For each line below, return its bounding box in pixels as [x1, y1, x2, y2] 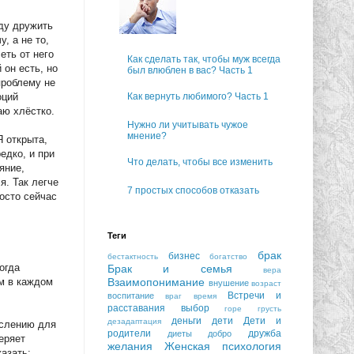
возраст [251, 278, 281, 288]
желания [107, 339, 153, 352]
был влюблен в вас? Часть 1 [126, 65, 253, 77]
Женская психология [164, 339, 281, 352]
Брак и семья [107, 262, 232, 275]
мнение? [126, 130, 167, 142]
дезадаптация [107, 316, 161, 326]
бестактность [107, 251, 158, 261]
